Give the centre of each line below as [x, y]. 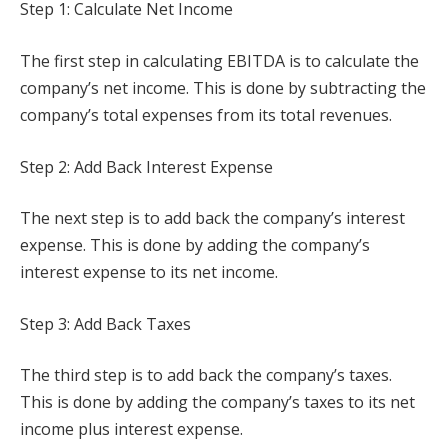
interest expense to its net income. [149, 272]
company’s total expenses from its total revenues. [206, 114]
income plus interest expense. [131, 429]
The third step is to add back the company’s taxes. [206, 375]
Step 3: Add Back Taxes [105, 323]
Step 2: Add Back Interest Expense [146, 166]
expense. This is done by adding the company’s [195, 245]
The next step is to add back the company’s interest [212, 218]
